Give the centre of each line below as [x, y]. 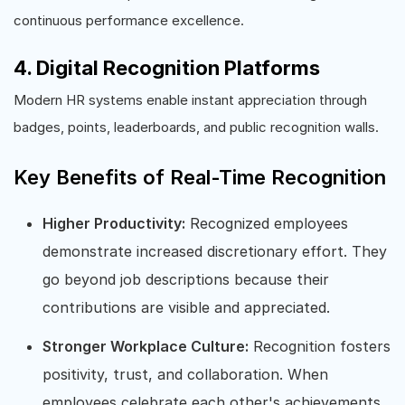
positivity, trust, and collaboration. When [185, 374]
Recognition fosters [320, 346]
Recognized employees [267, 223]
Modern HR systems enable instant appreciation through [190, 100]
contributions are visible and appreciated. [186, 307]
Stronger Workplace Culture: [146, 346]
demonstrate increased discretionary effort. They [215, 251]
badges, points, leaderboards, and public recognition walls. [196, 127]
